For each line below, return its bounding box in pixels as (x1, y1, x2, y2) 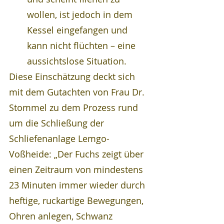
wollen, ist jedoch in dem (27, 8, 135, 20)
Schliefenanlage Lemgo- (9, 132, 109, 144)
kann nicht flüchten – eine (27, 39, 138, 51)
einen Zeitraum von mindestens (9, 163, 145, 175)
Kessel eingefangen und (27, 24, 130, 36)
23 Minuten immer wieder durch (9, 179, 147, 191)
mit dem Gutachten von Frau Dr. (9, 86, 147, 98)
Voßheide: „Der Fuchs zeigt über (9, 148, 146, 160)
